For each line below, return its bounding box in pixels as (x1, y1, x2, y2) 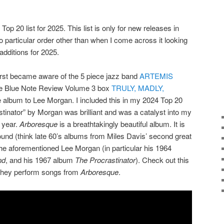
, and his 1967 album (5, 154, 75, 165)
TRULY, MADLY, (111, 82, 164, 93)
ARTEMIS (139, 70, 173, 81)
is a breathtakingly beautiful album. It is (59, 118, 185, 129)
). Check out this (135, 154, 189, 165)
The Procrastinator (75, 154, 135, 165)
